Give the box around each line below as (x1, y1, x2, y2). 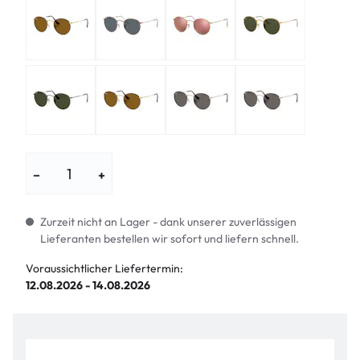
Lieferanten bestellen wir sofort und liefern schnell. (39, 231, 299, 246)
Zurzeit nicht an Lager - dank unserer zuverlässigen (39, 215, 297, 229)
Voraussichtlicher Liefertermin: (26, 261, 183, 276)
